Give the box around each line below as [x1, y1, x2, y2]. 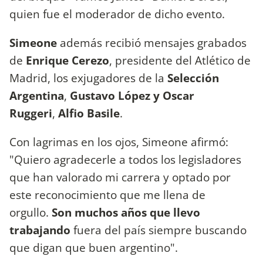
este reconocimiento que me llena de [9, 187, 205, 203]
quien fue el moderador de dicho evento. [9, 5, 228, 22]
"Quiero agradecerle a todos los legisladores [9, 151, 241, 168]
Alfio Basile [58, 104, 120, 121]
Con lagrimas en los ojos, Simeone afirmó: [9, 134, 228, 150]
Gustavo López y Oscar [70, 87, 194, 103]
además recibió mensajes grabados [57, 34, 247, 50]
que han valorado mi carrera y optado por [9, 169, 231, 186]
